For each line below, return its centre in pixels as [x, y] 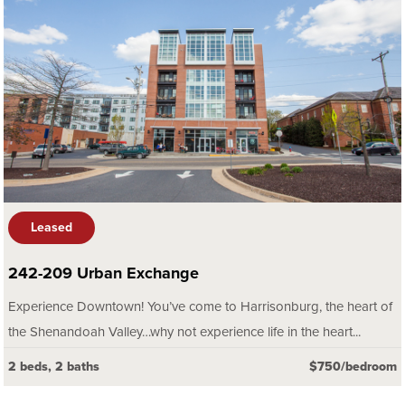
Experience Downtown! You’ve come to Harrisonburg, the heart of [200, 307]
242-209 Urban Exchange [104, 273]
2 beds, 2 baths [54, 367]
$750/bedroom [353, 367]
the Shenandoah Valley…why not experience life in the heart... [184, 332]
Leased [52, 228]
